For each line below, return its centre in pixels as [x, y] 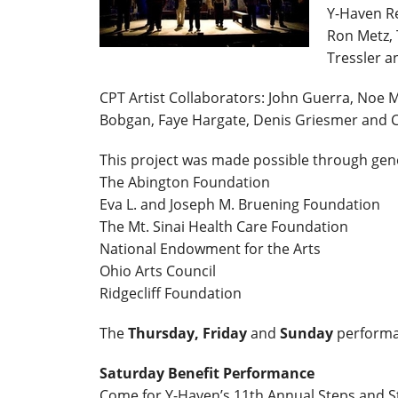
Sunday [306, 333]
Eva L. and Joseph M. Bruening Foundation [240, 204]
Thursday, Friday [187, 333]
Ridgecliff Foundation [171, 293]
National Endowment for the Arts [210, 248]
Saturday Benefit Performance [207, 373]
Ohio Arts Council [158, 271]
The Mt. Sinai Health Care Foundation [224, 226]
